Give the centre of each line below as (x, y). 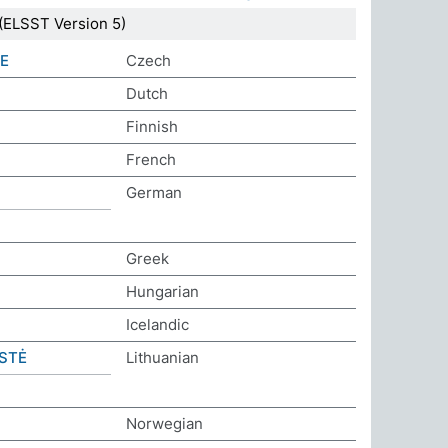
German (154, 192)
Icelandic (157, 324)
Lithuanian (162, 357)
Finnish (152, 126)
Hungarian (162, 291)
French (151, 159)
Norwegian (164, 423)
